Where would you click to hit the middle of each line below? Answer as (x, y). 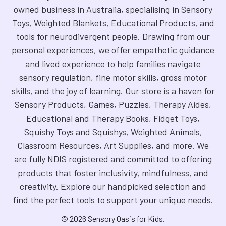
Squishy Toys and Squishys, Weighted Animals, (113, 132)
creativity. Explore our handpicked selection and (113, 186)
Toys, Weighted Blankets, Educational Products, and (113, 23)
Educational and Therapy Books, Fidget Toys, (113, 118)
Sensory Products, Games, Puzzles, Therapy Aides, (113, 104)
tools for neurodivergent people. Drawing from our (113, 36)
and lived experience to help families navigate (113, 64)
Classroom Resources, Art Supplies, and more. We (113, 145)
